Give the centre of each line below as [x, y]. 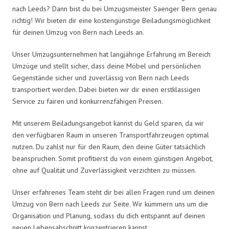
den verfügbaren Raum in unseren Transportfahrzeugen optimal [111, 135]
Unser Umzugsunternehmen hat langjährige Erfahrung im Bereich [111, 54]
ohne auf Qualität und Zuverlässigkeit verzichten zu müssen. [104, 170]
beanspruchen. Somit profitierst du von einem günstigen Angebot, [112, 158]
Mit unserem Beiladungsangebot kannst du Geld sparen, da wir [108, 123]
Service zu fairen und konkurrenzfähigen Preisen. [88, 101]
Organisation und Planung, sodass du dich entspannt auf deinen [109, 215]
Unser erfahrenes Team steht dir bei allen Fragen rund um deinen [113, 192]
